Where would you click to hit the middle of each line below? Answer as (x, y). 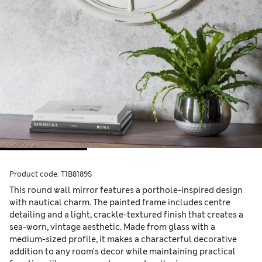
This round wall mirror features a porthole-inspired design (126, 190)
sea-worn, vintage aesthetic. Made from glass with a (112, 227)
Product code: (35, 175)
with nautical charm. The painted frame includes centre (120, 203)
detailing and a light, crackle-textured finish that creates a (126, 215)
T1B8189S (76, 175)
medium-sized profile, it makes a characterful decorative (123, 239)
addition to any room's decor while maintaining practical (123, 252)
